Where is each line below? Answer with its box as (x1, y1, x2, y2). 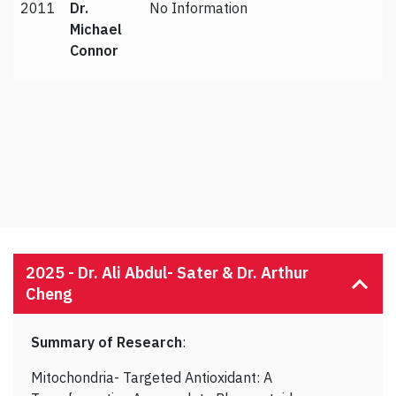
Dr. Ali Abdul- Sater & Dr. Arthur (78, 263, 308, 284)
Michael (70, 20, 122, 39)
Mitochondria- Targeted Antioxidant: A (31, 369, 272, 387)
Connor (70, 42, 118, 60)
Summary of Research (31, 333, 182, 352)
